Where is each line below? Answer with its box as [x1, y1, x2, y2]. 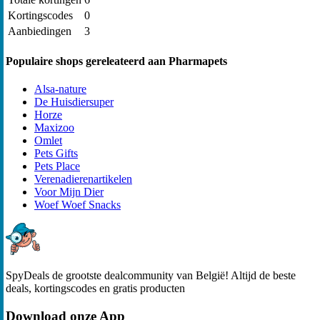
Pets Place [34, 160, 80, 173]
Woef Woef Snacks [34, 199, 121, 211]
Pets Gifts [34, 147, 78, 160]
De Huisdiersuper [34, 96, 114, 109]
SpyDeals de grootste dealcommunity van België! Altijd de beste [6, 269, 296, 282]
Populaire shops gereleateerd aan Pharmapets [6, 55, 227, 68]
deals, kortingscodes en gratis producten [6, 282, 185, 295]
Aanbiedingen [8, 24, 71, 37]
